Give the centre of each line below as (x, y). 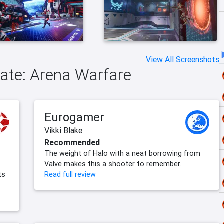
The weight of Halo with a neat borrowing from (122, 154)
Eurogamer (74, 117)
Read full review (70, 175)
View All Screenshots (183, 60)
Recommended (72, 143)
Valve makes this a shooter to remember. (113, 164)
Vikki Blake (63, 131)
